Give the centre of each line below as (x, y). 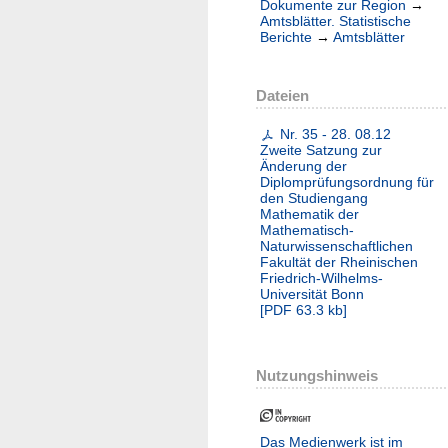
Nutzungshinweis (317, 376)
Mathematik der (309, 214)
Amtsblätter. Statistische (335, 21)
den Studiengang (314, 198)
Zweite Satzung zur (321, 150)
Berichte (286, 37)
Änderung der (303, 166)
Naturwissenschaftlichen (336, 246)
